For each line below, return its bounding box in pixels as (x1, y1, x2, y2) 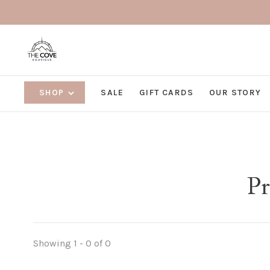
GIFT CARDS (139, 87, 194, 98)
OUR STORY (209, 87, 262, 98)
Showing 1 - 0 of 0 (33, 237, 111, 249)
